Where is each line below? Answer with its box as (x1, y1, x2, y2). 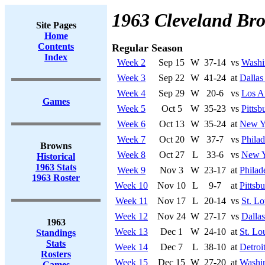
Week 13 (115, 227, 148, 237)
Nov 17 (157, 196, 186, 206)
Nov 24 (157, 211, 186, 221)
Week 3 (117, 73, 146, 83)
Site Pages (35, 20, 76, 30)
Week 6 (117, 119, 146, 129)
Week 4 (117, 88, 146, 98)
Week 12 (115, 211, 148, 221)
